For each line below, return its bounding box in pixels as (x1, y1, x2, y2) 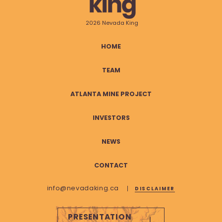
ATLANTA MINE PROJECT (70, 89, 152, 98)
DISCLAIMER (134, 185, 175, 192)
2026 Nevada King (86, 18, 139, 27)
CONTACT (94, 161, 128, 169)
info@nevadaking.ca (47, 183, 121, 192)
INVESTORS (92, 113, 130, 122)
